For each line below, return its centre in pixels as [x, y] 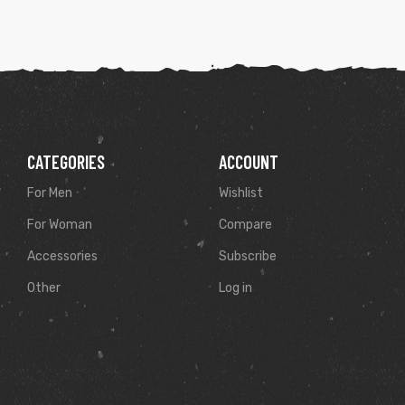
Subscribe [247, 256]
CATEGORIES [66, 161]
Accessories [62, 256]
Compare [245, 224]
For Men [50, 193]
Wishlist [240, 193]
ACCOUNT [248, 161]
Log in [235, 287]
